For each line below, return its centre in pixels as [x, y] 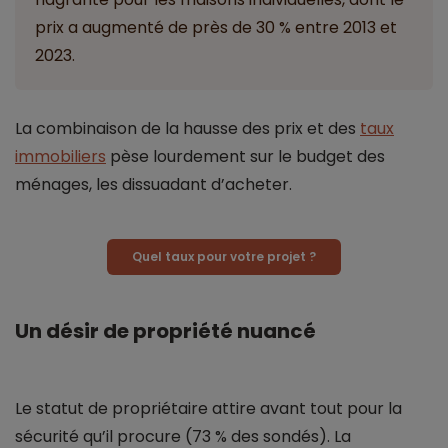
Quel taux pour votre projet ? [224, 256]
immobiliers [60, 156]
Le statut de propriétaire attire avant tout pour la [208, 408]
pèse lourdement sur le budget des [245, 156]
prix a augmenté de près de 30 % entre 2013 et [216, 27]
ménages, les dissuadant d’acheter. [153, 184]
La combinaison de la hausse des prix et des [187, 128]
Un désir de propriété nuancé [165, 330]
